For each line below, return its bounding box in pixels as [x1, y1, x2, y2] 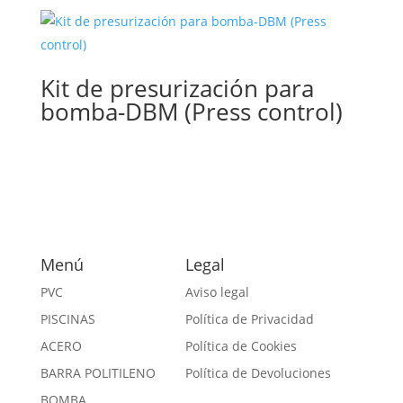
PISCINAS [40, 309, 95, 327]
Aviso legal [184, 282, 249, 300]
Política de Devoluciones [184, 363, 331, 381]
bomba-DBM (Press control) [40, 94, 343, 128]
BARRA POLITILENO [40, 363, 156, 381]
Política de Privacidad [184, 309, 314, 327]
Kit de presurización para [40, 71, 314, 104]
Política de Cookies [184, 336, 297, 354]
